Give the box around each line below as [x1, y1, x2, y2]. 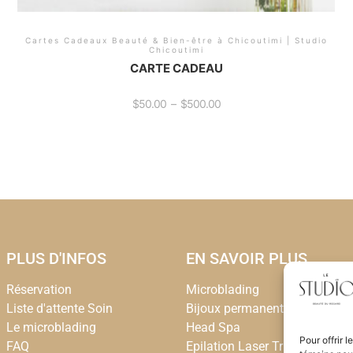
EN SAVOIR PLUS [186, 249, 307, 269]
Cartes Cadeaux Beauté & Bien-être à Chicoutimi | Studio [24, 35, 328, 46]
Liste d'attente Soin [6, 301, 113, 317]
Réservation [6, 282, 72, 298]
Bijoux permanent [186, 301, 284, 317]
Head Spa [186, 320, 240, 336]
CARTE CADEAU [129, 60, 223, 76]
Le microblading [6, 320, 96, 336]
